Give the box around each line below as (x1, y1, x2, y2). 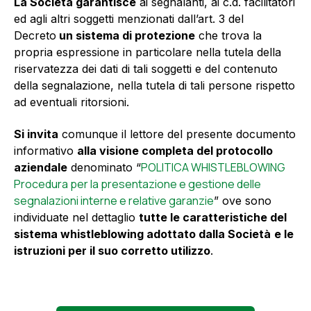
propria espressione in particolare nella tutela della (14, 44, 281, 59)
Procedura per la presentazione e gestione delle (14, 176, 261, 192)
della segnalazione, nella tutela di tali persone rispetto (14, 78, 295, 92)
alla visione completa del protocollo (77, 144, 273, 158)
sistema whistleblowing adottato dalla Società (14, 227, 271, 242)
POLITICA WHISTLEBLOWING (141, 160, 285, 176)
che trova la (195, 28, 262, 42)
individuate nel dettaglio (14, 210, 139, 225)
